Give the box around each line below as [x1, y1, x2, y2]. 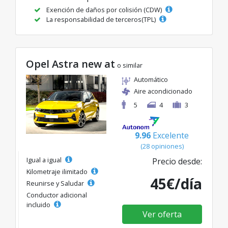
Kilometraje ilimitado [26, 166, 89, 176]
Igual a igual [26, 155, 63, 164]
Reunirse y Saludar [26, 178, 85, 188]
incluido [26, 199, 52, 209]
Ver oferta [142, 208, 182, 220]
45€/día [150, 174, 202, 193]
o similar [117, 60, 142, 70]
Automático [134, 74, 168, 84]
